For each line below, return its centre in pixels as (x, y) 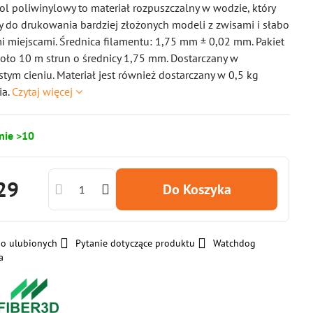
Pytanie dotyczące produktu (136, 243)
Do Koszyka (201, 189)
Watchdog (235, 243)
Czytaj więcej (43, 92)
